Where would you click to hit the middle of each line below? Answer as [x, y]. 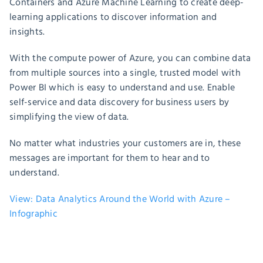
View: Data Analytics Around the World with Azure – [120, 199]
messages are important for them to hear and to [110, 158]
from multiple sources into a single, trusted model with [125, 73]
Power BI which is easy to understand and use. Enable [122, 88]
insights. [27, 32]
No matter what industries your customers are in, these [125, 144]
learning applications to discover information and [113, 17]
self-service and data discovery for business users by [119, 102]
